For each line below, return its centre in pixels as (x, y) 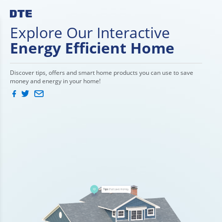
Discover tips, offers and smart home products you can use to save (102, 73)
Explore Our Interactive (90, 32)
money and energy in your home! (55, 81)
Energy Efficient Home (92, 48)
